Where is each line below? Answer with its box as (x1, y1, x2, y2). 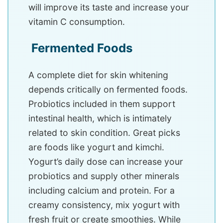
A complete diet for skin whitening (28, 69, 168, 80)
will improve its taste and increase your (28, 1, 189, 12)
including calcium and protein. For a (28, 185, 175, 196)
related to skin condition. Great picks (28, 127, 180, 138)
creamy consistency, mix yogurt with (28, 199, 180, 210)
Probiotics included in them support (28, 98, 175, 109)
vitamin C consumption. (28, 16, 125, 27)
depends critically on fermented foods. (28, 84, 188, 95)
